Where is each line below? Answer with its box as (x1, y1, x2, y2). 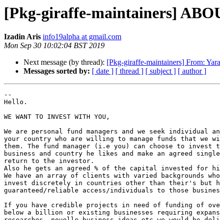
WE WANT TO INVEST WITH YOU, (4, 113, 110, 121)
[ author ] (178, 67, 206, 76)
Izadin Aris (4, 32, 41, 41)
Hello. (4, 98, 27, 106)
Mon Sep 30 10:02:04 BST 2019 (4, 41, 105, 50)
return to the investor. (4, 157, 94, 165)
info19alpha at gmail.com (43, 32, 121, 41)
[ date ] (92, 67, 113, 76)
